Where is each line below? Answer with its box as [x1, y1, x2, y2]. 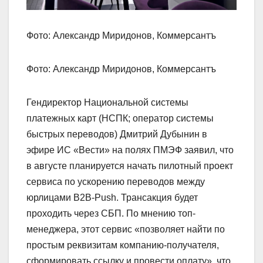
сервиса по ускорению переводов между [26, 176, 205, 187]
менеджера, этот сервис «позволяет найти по [26, 224, 225, 234]
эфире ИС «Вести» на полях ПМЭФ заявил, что [26, 144, 234, 155]
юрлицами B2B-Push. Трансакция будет [26, 192, 198, 203]
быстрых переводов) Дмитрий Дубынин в [26, 129, 207, 139]
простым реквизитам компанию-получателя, [26, 240, 219, 250]
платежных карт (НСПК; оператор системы [26, 113, 214, 123]
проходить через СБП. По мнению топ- [26, 208, 195, 218]
